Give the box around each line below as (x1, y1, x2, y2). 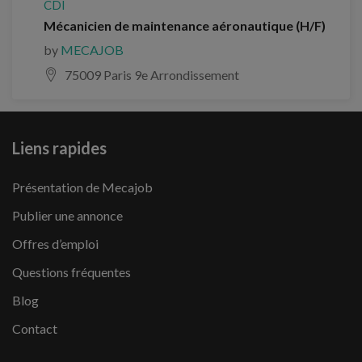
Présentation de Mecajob (12, 179, 153, 195)
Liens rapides (12, 138, 107, 158)
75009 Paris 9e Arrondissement (65, 67, 239, 82)
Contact (12, 321, 57, 336)
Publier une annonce (12, 208, 123, 223)
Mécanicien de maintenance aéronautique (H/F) (44, 18, 326, 33)
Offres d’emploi (12, 236, 99, 251)
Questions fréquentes (12, 264, 131, 280)
